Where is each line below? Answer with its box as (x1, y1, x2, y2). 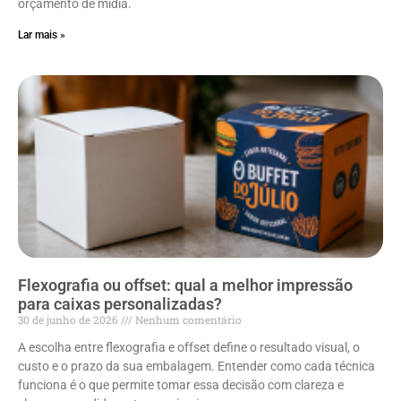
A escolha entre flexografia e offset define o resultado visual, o (18, 340, 360, 355)
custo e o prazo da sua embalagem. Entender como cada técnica (18, 359, 375, 374)
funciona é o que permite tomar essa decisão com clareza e (18, 378, 344, 393)
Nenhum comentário (132, 312, 242, 328)
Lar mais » (18, 29, 65, 42)
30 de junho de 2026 (18, 312, 121, 328)
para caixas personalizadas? (18, 294, 222, 314)
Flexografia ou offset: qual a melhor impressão (18, 276, 353, 295)
